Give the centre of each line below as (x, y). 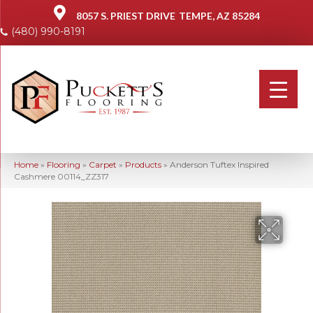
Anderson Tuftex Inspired (219, 164)
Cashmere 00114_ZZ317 (61, 176)
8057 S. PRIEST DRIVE (125, 16)
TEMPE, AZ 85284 (219, 16)
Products (143, 164)
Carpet (103, 164)
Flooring (64, 164)
